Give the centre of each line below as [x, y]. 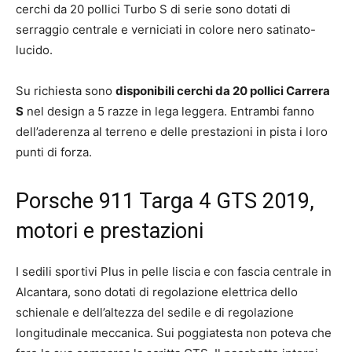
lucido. [34, 49]
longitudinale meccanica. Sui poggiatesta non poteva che [174, 332]
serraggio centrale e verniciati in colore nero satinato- [166, 29]
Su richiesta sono [66, 90]
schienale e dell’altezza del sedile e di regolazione [155, 312]
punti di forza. [54, 152]
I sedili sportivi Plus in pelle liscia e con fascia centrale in [174, 271]
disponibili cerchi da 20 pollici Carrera [223, 90]
